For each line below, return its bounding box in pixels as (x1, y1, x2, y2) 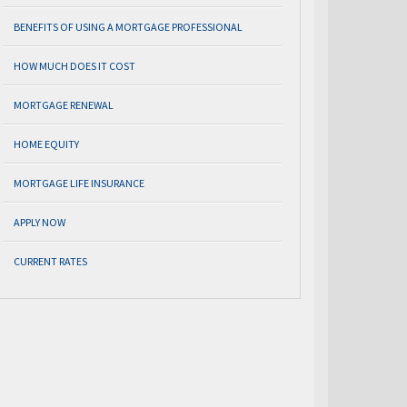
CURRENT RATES (14, 254, 87, 268)
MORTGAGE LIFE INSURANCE (14, 176, 144, 190)
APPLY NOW (14, 215, 65, 229)
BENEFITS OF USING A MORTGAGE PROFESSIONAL (14, 20, 243, 34)
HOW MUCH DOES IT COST (14, 59, 135, 73)
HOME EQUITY (14, 137, 79, 151)
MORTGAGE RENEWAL (14, 98, 114, 112)
